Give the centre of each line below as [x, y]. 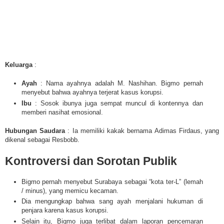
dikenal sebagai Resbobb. [42, 140]
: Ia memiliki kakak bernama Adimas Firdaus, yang [142, 131]
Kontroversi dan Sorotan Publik [91, 161]
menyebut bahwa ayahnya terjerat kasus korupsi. [92, 92]
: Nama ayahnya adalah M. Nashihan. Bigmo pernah [120, 83]
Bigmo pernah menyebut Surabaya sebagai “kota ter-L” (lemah [112, 182]
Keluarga [19, 64]
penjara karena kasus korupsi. [65, 210]
